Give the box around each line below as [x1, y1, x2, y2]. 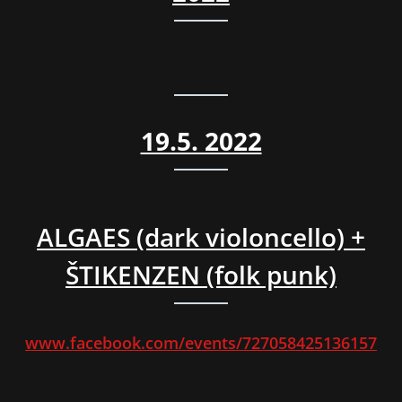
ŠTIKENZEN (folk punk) [66, 258, 336, 293]
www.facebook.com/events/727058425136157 [25, 332, 377, 354]
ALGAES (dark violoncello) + [37, 220, 365, 255]
